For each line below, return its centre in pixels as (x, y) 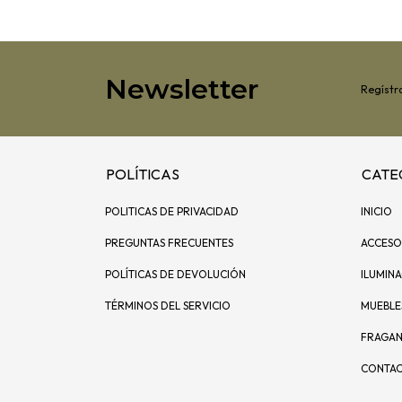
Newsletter (182, 89)
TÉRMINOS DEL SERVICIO (168, 306)
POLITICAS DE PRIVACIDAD (172, 212)
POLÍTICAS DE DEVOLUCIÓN (175, 275)
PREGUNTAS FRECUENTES (169, 243)
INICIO (376, 212)
